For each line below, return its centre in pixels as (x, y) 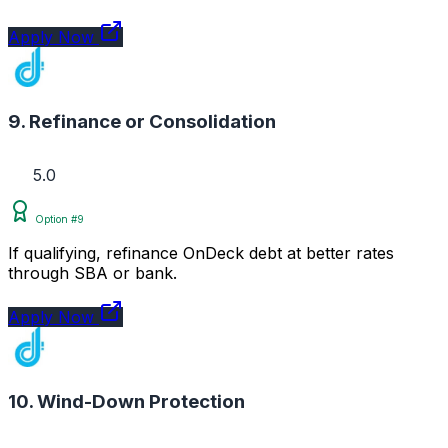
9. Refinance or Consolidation (142, 121)
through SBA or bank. (92, 273)
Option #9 (58, 219)
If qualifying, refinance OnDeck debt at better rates (201, 253)
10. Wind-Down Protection (126, 402)
